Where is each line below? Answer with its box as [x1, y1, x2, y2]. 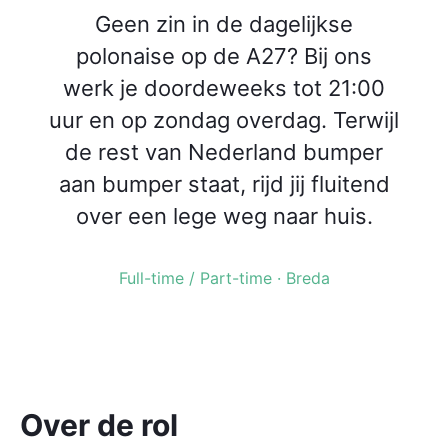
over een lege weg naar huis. [75, 203, 373, 229]
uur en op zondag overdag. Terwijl [49, 107, 399, 133]
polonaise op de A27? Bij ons [76, 43, 372, 69]
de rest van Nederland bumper [65, 139, 383, 165]
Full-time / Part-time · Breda [118, 268, 330, 288]
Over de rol [20, 407, 178, 443]
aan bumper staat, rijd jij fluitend [58, 171, 390, 197]
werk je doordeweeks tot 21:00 [63, 75, 385, 101]
